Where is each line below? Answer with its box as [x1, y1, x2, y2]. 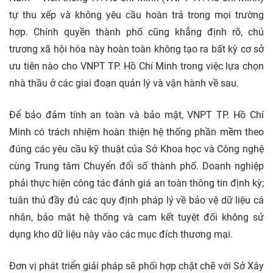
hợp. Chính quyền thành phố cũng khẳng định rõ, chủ [9, 26, 264, 38]
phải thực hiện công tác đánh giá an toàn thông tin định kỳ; [9, 177, 264, 190]
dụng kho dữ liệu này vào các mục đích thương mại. [9, 229, 233, 241]
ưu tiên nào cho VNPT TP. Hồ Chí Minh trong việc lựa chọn [9, 60, 264, 73]
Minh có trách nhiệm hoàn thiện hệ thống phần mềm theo [9, 126, 264, 138]
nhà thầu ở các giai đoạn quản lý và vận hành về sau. [9, 77, 239, 90]
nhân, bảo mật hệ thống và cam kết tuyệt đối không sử [9, 211, 264, 224]
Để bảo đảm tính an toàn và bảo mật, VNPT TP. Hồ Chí [9, 109, 264, 121]
